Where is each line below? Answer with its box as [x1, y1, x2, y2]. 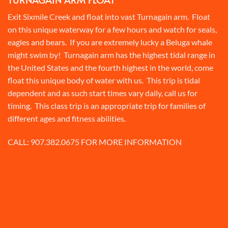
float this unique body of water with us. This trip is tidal [8, 75, 200, 85]
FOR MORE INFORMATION [79, 137, 182, 147]
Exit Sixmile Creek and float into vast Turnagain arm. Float [8, 12, 210, 22]
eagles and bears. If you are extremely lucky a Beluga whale [8, 37, 212, 47]
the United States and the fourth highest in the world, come [8, 63, 213, 73]
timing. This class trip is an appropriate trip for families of [8, 101, 206, 111]
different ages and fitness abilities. [8, 113, 126, 124]
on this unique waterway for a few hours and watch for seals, [8, 24, 217, 35]
